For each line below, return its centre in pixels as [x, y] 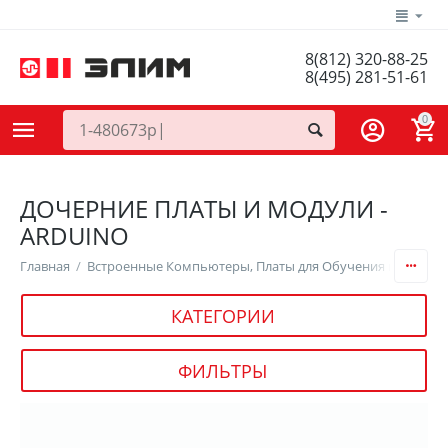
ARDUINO [74, 236]
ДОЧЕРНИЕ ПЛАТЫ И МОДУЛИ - [204, 209]
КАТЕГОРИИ [222, 315]
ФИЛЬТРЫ [222, 370]
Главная [45, 266]
